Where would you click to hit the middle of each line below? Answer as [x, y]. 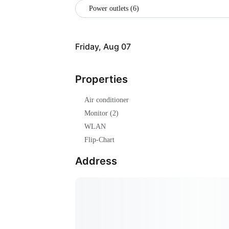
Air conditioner [107, 100]
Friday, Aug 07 [103, 47]
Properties [101, 79]
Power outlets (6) [114, 8]
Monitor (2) [101, 113]
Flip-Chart [99, 140]
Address [96, 161]
